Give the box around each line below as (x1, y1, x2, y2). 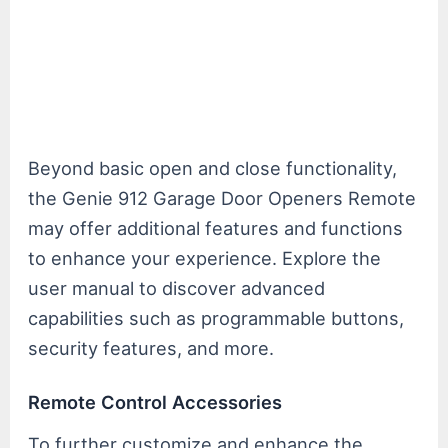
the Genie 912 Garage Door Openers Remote (28, 187, 417, 210)
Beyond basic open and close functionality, (28, 157, 398, 180)
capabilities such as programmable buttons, (28, 307, 405, 330)
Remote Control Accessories (28, 391, 283, 414)
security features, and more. (28, 337, 275, 360)
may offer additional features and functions (28, 217, 404, 240)
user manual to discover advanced (28, 277, 326, 300)
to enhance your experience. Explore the (28, 247, 382, 270)
